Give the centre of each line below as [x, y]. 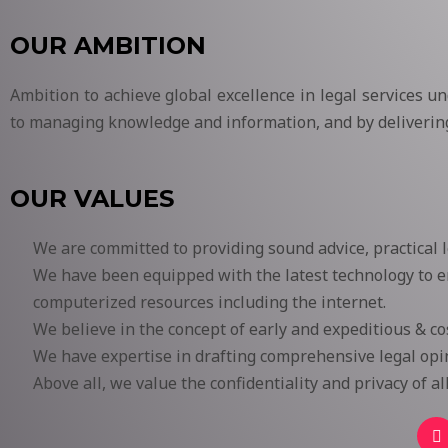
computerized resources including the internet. [209, 301]
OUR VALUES [92, 198]
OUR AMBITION [108, 46]
